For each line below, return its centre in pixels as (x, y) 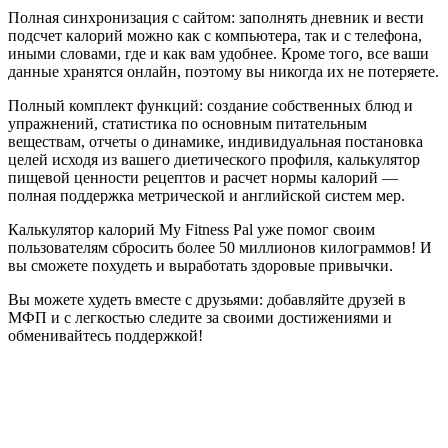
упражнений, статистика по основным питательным (187, 124)
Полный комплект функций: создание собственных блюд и (210, 106)
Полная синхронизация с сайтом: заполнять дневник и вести (216, 18)
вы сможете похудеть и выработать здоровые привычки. (200, 266)
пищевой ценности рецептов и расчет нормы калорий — (203, 178)
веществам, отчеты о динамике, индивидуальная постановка (215, 142)
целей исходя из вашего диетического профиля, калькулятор (214, 160)
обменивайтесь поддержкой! (105, 336)
